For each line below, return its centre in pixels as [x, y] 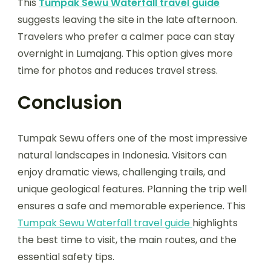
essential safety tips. [66, 256]
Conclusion [70, 103]
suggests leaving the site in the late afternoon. [127, 19]
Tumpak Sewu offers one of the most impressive [132, 138]
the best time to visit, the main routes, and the [127, 240]
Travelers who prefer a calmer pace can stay [126, 36]
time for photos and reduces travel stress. [118, 70]
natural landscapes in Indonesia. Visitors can [122, 155]
